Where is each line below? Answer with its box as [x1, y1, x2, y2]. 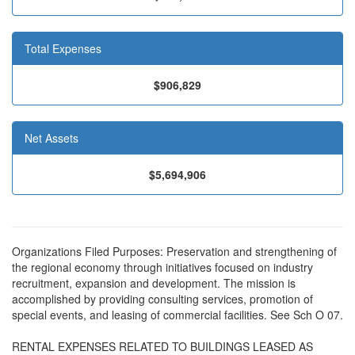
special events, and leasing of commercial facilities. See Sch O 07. [12, 307, 343, 323]
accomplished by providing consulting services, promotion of [12, 291, 313, 307]
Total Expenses [25, 40, 101, 56]
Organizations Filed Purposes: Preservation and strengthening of [12, 243, 337, 259]
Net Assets [25, 130, 78, 146]
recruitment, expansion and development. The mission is [12, 275, 296, 291]
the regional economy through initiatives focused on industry [12, 259, 313, 275]
